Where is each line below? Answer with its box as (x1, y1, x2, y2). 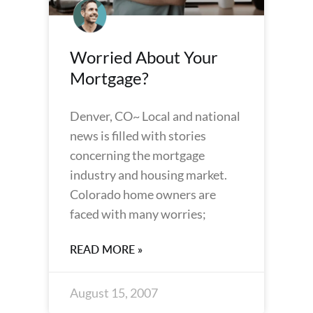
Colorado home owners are (70, 187, 216, 202)
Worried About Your (70, 47, 218, 67)
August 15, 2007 (70, 285, 158, 300)
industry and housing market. (70, 167, 227, 182)
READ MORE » (70, 242, 143, 257)
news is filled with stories (70, 128, 206, 143)
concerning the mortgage (70, 147, 205, 163)
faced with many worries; (70, 206, 206, 221)
